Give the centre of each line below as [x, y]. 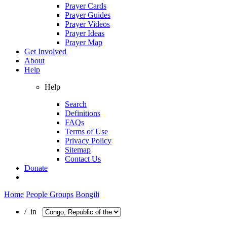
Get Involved [45, 51]
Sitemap [78, 149]
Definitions [83, 113]
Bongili [87, 194]
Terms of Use [86, 131]
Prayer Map [84, 42]
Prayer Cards [86, 6]
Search [76, 104]
